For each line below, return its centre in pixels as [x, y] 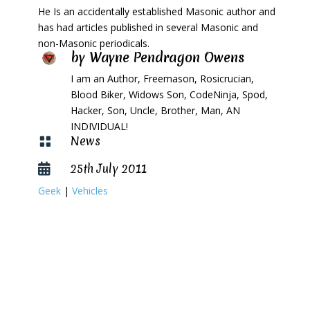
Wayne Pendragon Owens [166, 57]
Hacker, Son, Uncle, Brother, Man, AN [155, 110]
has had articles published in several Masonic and [148, 27]
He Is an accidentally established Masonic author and [156, 11]
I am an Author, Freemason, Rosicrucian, [162, 79]
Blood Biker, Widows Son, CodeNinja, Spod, [169, 94]
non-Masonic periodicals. [93, 43]
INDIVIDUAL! [99, 126]
